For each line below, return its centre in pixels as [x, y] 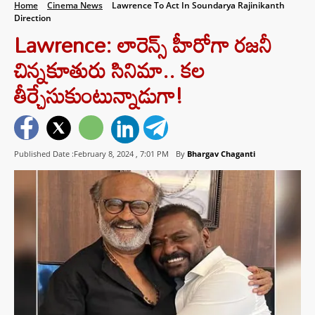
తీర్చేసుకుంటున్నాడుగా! [98, 95]
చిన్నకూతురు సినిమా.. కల [109, 70]
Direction [33, 18]
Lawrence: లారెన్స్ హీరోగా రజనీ [143, 45]
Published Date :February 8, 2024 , [77, 154]
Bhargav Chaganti [221, 154]
